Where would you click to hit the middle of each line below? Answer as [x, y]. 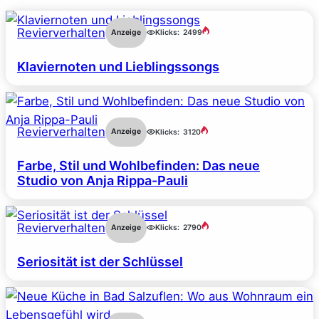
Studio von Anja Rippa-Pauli [103, 181]
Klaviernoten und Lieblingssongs [118, 66]
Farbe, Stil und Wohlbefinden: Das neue [138, 166]
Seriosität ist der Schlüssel [100, 261]
